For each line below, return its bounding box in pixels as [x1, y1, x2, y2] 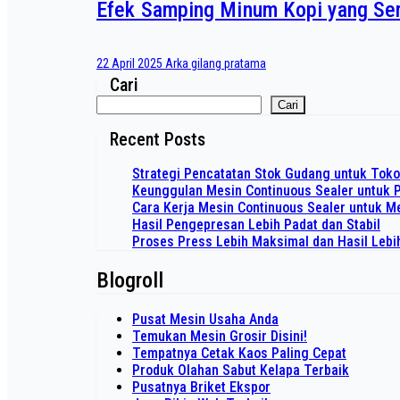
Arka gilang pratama [165, 55, 266, 71]
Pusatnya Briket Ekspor [132, 378, 271, 396]
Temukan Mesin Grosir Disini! [132, 327, 307, 345]
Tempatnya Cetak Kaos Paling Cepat [132, 344, 346, 362]
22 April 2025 [96, 55, 165, 71]
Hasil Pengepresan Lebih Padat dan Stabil [132, 215, 380, 233]
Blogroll [96, 267, 163, 293]
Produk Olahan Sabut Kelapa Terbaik [132, 361, 349, 379]
